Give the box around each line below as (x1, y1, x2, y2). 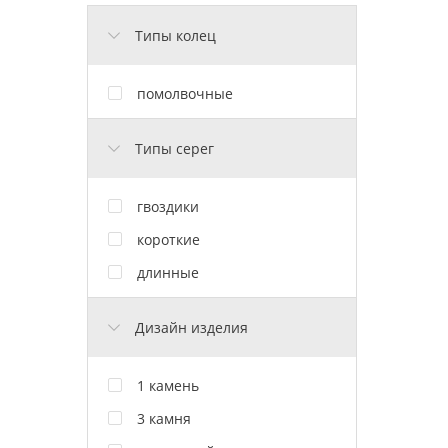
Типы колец (135, 25, 216, 45)
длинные (137, 262, 199, 282)
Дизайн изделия (135, 317, 248, 337)
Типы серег (135, 138, 214, 158)
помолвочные (137, 83, 233, 103)
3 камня (137, 408, 191, 428)
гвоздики (137, 196, 199, 216)
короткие (137, 229, 200, 249)
